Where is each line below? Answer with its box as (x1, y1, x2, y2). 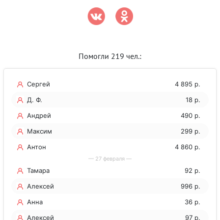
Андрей (27, 111, 52, 120)
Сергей (27, 80, 51, 88)
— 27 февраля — (88, 155, 132, 163)
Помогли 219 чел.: (79, 52, 141, 61)
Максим (27, 127, 53, 136)
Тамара (27, 166, 50, 175)
